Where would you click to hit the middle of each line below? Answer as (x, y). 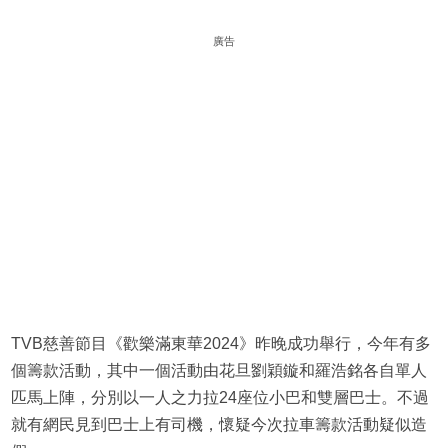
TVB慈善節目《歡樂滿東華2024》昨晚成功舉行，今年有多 (220, 344)
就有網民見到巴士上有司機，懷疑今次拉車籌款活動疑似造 (218, 425)
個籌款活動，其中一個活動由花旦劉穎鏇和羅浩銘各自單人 (218, 371)
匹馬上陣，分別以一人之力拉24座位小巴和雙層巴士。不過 (219, 398)
